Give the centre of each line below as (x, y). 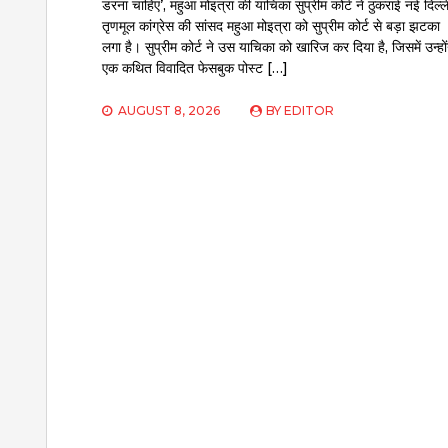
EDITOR (309, 111)
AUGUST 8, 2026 (169, 111)
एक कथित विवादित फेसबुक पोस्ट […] (195, 68)
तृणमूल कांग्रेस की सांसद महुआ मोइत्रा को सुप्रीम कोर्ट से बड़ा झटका (271, 26)
